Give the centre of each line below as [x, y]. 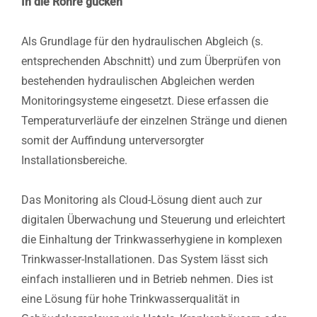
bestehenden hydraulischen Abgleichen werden [138, 81]
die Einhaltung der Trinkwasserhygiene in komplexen [152, 239]
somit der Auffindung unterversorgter [113, 140]
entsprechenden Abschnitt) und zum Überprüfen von [151, 61]
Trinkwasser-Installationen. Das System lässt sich [145, 259]
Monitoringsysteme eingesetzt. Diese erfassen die [145, 100]
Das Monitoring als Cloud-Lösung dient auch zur [142, 200]
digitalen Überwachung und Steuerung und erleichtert [153, 219]
